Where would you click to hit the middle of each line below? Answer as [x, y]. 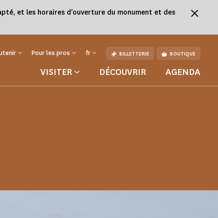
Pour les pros [51, 53]
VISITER [56, 72]
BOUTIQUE [183, 54]
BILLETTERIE [134, 54]
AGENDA [183, 72]
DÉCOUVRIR [123, 72]
